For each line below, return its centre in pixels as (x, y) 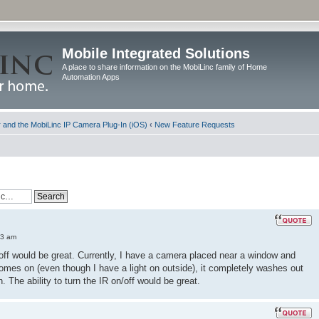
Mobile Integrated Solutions (156, 53)
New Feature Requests (195, 125)
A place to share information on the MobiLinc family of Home (164, 67)
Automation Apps (91, 77)
